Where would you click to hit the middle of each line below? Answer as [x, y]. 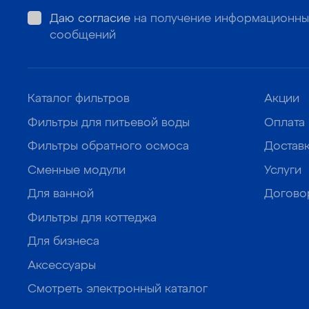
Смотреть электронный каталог [118, 290]
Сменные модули [77, 170]
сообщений [82, 36]
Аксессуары [62, 266]
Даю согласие [90, 19]
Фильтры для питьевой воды [109, 123]
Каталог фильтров [79, 99]
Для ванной [61, 195]
